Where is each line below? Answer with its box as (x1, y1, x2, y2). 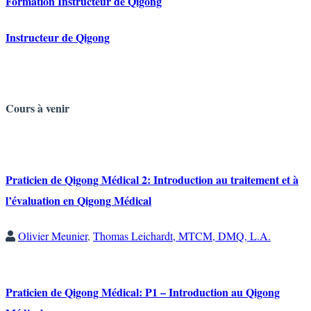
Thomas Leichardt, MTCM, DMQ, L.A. (93, 228, 271, 243)
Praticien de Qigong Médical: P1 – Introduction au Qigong (6, 284, 280, 301)
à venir (35, 100, 69, 117)
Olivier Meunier (18, 228, 87, 243)
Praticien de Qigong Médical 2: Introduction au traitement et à (6, 171, 299, 187)
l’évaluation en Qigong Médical (6, 192, 151, 208)
